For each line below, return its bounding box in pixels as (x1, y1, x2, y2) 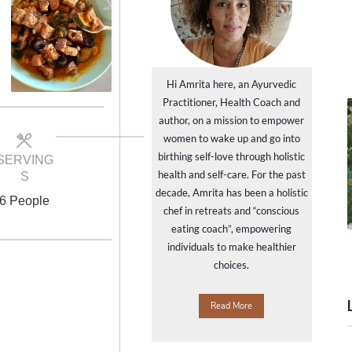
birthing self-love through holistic (158, 150, 306, 163)
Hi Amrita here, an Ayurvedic (167, 78, 297, 90)
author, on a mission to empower (159, 114, 305, 126)
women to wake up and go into (163, 132, 300, 145)
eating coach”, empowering (171, 222, 292, 235)
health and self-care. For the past (157, 168, 306, 181)
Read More (211, 300, 253, 312)
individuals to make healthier (167, 240, 296, 253)
